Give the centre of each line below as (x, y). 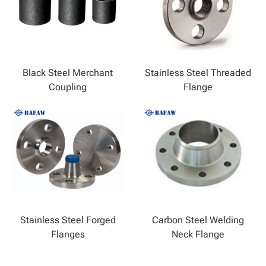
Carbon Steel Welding (198, 219)
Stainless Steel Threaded (198, 72)
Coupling (68, 86)
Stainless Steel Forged (68, 219)
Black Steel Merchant (68, 72)
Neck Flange (198, 233)
